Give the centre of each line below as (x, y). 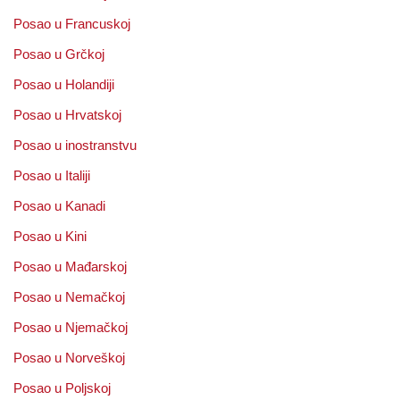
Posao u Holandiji (64, 84)
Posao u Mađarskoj (70, 266)
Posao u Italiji (52, 175)
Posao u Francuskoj (72, 23)
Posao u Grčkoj (59, 54)
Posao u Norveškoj (69, 357)
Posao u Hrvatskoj (67, 114)
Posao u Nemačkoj (69, 296)
